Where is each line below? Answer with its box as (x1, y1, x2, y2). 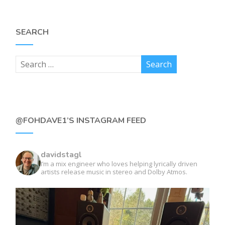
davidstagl (41, 149, 82, 160)
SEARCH (16, 26, 49, 38)
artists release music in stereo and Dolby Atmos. (41, 167, 188, 176)
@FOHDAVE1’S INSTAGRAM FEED (16, 115, 147, 126)
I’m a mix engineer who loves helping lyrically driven (41, 159, 198, 168)
